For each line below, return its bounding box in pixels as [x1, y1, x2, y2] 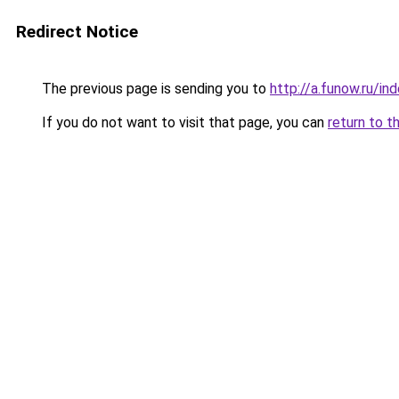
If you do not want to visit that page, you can [38, 114, 328, 131]
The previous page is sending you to [38, 80, 270, 97]
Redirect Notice [16, 21, 138, 42]
